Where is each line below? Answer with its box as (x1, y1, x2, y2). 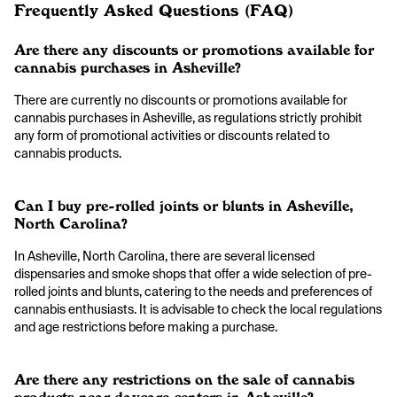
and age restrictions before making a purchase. (14, 319, 277, 335)
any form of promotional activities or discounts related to (14, 128, 330, 144)
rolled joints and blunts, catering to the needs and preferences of (14, 284, 372, 300)
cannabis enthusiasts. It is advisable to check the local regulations (14, 301, 382, 317)
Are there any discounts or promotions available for (14, 42, 374, 58)
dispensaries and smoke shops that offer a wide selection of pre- (14, 266, 372, 282)
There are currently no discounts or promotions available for (14, 92, 347, 108)
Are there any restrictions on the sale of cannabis (14, 371, 354, 388)
